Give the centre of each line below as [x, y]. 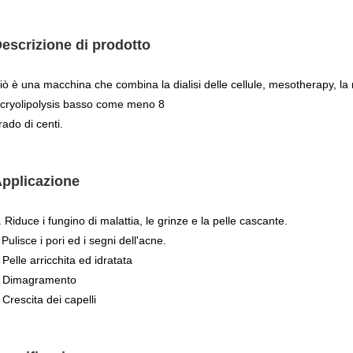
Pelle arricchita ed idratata [67, 260]
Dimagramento [39, 280]
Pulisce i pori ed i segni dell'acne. [84, 240]
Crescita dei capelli [49, 299]
